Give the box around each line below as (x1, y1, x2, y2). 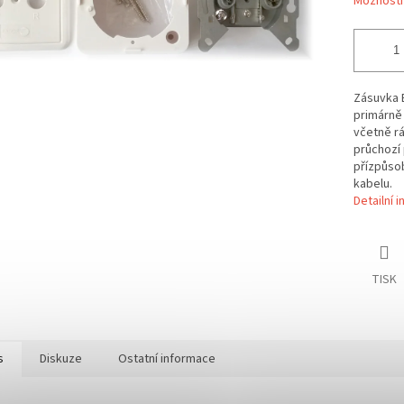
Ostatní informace (118, 350, 216, 369)
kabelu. (353, 175, 392, 194)
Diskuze (40, 350, 82, 369)
